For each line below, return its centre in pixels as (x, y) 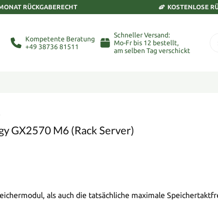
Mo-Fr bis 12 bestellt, (146, 43)
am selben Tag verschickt (152, 51)
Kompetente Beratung (60, 39)
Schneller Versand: (142, 35)
